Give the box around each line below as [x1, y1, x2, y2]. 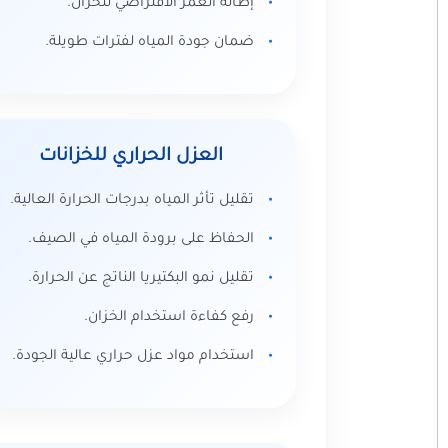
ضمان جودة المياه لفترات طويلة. [45, 35, 254, 51]
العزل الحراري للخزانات [39, 147, 223, 167]
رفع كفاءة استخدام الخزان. [84, 310, 254, 326]
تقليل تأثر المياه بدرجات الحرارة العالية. [10, 193, 254, 209]
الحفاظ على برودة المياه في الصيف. [28, 232, 254, 248]
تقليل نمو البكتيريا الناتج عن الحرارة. [28, 271, 254, 287]
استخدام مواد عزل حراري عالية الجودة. [12, 349, 254, 365]
